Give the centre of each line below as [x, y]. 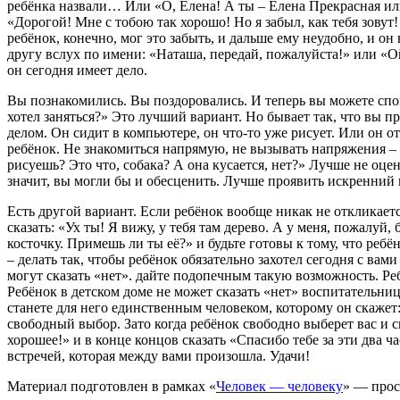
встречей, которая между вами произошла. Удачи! [158, 356]
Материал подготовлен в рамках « [112, 387]
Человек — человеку [279, 387]
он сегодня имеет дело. [77, 71]
